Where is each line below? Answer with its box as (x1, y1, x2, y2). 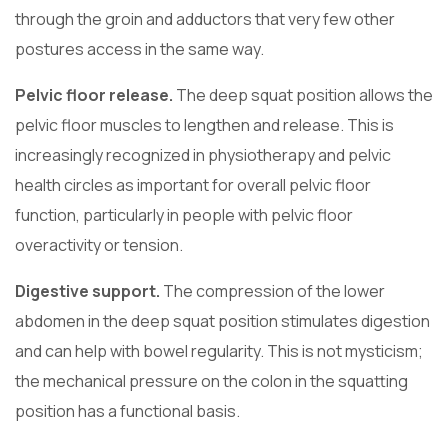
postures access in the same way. (15, 38, 264, 61)
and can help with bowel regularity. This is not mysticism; (15, 340, 423, 363)
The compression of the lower (160, 280, 385, 303)
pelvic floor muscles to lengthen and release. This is (15, 114, 394, 137)
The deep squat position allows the (173, 84, 433, 107)
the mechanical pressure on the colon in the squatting (15, 370, 408, 393)
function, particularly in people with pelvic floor (15, 204, 353, 227)
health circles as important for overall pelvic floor (15, 174, 371, 197)
